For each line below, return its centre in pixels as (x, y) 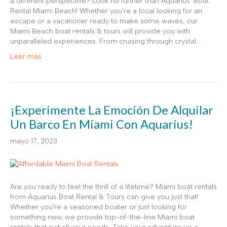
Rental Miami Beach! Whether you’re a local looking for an (106, 11)
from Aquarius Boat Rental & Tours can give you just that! (104, 197)
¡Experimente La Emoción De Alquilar (112, 109)
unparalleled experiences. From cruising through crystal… (105, 41)
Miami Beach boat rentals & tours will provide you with (100, 31)
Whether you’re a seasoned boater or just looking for (99, 207)
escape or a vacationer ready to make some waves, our (104, 21)
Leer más (26, 56)
